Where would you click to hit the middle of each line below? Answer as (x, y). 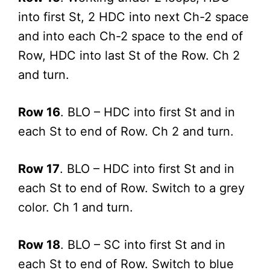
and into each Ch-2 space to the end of (130, 36)
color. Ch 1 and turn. (76, 207)
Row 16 (39, 112)
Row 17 (39, 168)
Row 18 (39, 244)
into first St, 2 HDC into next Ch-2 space (133, 17)
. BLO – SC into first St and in (143, 244)
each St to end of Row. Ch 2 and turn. (126, 131)
